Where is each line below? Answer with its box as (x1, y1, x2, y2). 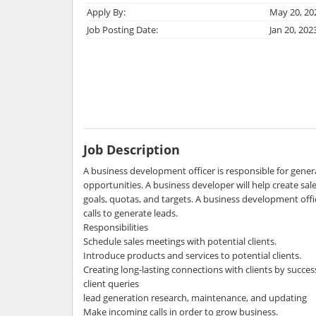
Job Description (83, 140, 180, 158)
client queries (83, 276, 139, 290)
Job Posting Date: (87, 23, 158, 36)
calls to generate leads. (83, 206, 178, 219)
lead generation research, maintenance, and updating (83, 291, 307, 304)
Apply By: (87, 5, 126, 18)
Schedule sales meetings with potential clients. (83, 234, 276, 248)
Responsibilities (83, 220, 148, 233)
